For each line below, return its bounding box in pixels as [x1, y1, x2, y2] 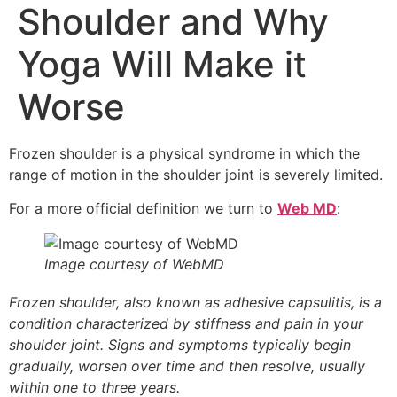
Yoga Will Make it [18, 42, 307, 86]
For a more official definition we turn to [9, 199, 277, 218]
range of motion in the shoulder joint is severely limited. [9, 165, 383, 183]
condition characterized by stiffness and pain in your [9, 315, 363, 333]
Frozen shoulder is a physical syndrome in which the [9, 144, 360, 162]
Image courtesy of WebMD [44, 255, 224, 274]
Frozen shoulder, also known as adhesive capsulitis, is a [9, 293, 382, 312]
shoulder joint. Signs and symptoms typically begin [9, 336, 351, 354]
